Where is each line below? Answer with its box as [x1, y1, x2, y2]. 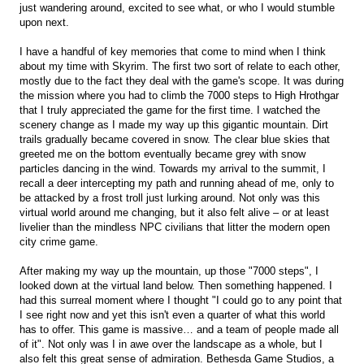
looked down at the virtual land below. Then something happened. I [19, 279, 332, 292]
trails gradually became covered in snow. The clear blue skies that [19, 133, 330, 145]
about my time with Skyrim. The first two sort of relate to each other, [19, 60, 340, 72]
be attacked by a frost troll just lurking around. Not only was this [19, 192, 320, 204]
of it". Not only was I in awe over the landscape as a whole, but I [19, 338, 323, 350]
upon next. [19, 16, 69, 28]
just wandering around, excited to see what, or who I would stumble [19, 2, 335, 14]
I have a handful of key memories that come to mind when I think [19, 45, 326, 58]
